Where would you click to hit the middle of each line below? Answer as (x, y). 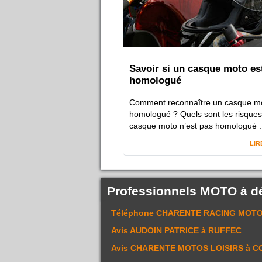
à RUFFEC (220, 230)
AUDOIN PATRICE (164, 230)
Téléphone (134, 213)
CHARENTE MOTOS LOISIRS (187, 248)
